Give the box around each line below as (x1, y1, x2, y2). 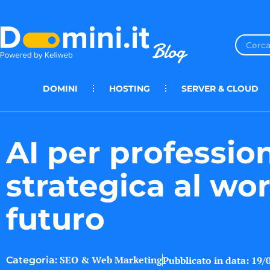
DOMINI (43, 83, 78, 94)
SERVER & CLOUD (181, 83, 259, 94)
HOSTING (109, 83, 150, 94)
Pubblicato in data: (163, 253, 249, 267)
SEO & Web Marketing (60, 253, 162, 267)
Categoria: (6, 254, 57, 266)
